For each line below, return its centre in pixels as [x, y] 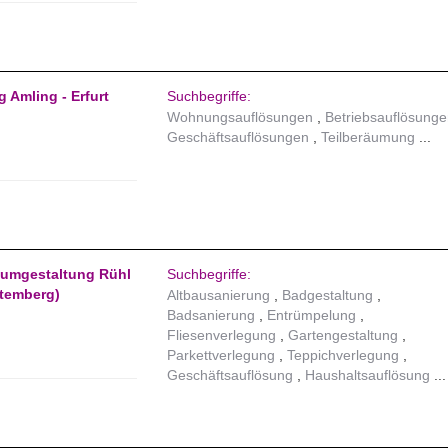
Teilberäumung [368, 137]
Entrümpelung [312, 315]
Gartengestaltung [343, 335]
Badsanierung [211, 315]
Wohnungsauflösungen [240, 117]
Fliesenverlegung [222, 335]
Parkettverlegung [221, 355]
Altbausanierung [219, 295]
